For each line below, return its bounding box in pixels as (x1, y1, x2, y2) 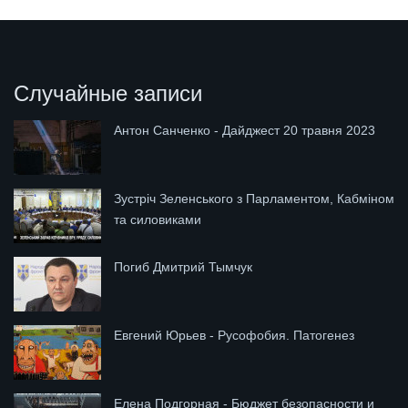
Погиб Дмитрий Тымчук (114, 259, 252, 274)
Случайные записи (14, 80, 202, 106)
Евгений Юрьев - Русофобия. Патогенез (114, 327, 354, 342)
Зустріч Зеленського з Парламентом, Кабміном (114, 190, 394, 206)
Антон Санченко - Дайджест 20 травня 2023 (114, 122, 375, 138)
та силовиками (114, 211, 201, 227)
